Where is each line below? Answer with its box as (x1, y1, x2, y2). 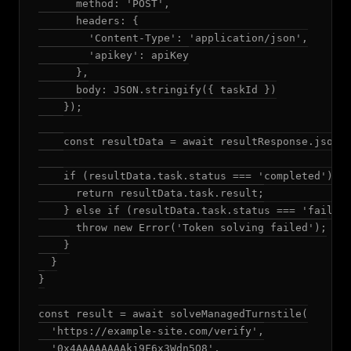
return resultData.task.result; (38, 187, 264, 199)
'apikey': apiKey (38, 49, 189, 61)
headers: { (38, 15, 139, 27)
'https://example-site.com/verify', (38, 325, 264, 337)
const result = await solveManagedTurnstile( (38, 308, 308, 320)
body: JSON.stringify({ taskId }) (38, 84, 277, 96)
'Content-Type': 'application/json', (38, 32, 308, 44)
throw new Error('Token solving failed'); (38, 222, 327, 233)
